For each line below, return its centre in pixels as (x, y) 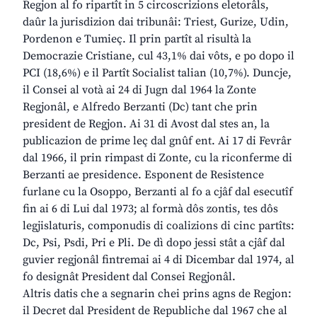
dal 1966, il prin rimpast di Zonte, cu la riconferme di (157, 158)
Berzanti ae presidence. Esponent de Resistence (143, 175)
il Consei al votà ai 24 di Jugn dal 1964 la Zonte (139, 90)
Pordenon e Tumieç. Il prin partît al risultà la (137, 39)
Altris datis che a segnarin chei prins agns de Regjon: (157, 294)
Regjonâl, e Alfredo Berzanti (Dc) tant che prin (140, 107)
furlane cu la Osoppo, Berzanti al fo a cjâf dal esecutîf (158, 192)
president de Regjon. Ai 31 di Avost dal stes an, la (146, 124)
